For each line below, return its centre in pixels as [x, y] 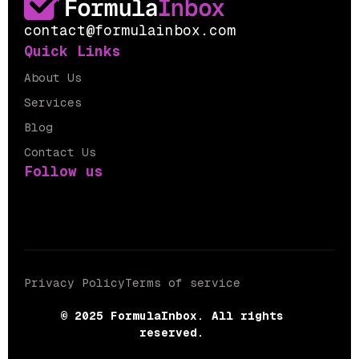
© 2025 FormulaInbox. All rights [171, 316]
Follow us [64, 171]
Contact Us [60, 153]
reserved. [171, 333]
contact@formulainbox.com [130, 30]
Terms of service [183, 283]
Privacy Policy [75, 283]
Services [53, 103]
